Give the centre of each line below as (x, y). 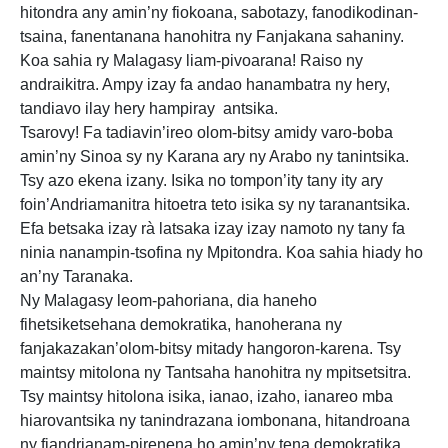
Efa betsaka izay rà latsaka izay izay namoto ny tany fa (212, 228)
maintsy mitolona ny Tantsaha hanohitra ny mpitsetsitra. (215, 372)
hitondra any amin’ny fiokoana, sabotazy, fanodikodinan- (219, 12)
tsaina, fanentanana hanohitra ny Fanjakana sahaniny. (212, 36)
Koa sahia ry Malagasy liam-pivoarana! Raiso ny (191, 60)
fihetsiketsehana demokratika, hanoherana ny (181, 324)
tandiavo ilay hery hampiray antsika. (149, 108)
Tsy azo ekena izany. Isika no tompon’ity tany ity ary (201, 180)
